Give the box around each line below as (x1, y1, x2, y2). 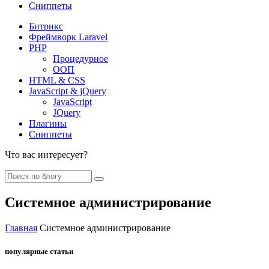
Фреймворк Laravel (29, 31, 107, 42)
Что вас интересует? (5, 149, 88, 160)
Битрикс (29, 20, 63, 31)
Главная (5, 222, 37, 233)
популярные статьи (5, 246, 73, 256)
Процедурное (53, 53, 108, 64)
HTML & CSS (29, 74, 85, 85)
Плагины (29, 118, 67, 128)
